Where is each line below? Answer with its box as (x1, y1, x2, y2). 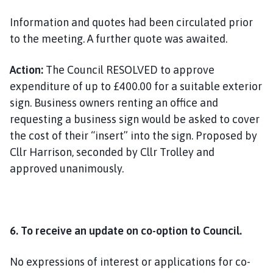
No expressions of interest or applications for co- (10, 255, 250, 268)
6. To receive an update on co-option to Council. (10, 224, 242, 237)
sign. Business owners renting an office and (10, 96, 218, 109)
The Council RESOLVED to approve (43, 63, 214, 76)
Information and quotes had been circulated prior (10, 15, 253, 29)
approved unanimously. (10, 161, 124, 175)
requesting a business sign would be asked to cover (10, 112, 260, 126)
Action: (10, 63, 43, 76)
